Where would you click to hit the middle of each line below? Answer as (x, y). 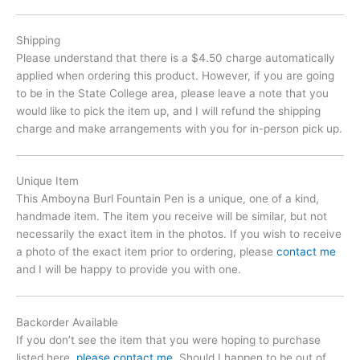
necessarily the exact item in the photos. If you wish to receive (179, 234)
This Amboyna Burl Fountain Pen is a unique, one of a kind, (168, 199)
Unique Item (47, 181)
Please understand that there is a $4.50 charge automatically (176, 58)
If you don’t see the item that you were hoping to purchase (168, 340)
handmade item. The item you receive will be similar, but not (172, 217)
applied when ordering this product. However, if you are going (175, 76)
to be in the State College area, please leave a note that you (172, 94)
